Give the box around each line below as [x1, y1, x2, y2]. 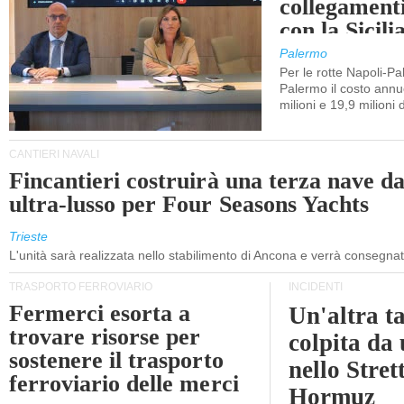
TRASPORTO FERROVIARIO [9, 280, 152, 293]
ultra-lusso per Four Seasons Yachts [9, 191, 369, 217]
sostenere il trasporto [9, 347, 224, 373]
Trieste [9, 229, 48, 243]
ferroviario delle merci [9, 371, 239, 397]
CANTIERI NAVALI [9, 148, 99, 161]
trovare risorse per [9, 324, 201, 350]
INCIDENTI [289, 280, 343, 293]
